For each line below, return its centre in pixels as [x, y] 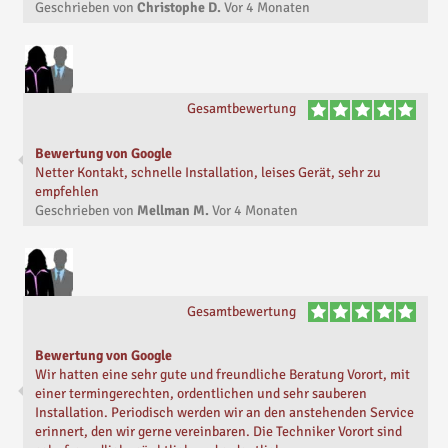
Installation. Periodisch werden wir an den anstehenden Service [224, 413]
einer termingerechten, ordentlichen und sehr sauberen [201, 394]
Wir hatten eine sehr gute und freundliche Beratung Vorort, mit [222, 375]
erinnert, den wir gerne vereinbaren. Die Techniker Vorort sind [218, 432]
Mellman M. [173, 210]
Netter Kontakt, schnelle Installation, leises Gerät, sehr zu [208, 172]
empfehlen [67, 191]
